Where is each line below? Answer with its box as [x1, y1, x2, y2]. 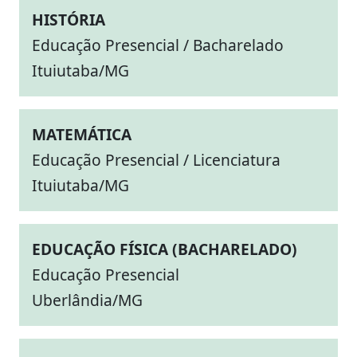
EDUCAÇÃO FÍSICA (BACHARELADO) [32, 238, 297, 260]
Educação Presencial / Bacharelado [32, 34, 284, 56]
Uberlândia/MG [32, 289, 143, 311]
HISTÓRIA [32, 9, 105, 30]
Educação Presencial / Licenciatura [32, 149, 280, 171]
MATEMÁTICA [32, 124, 131, 145]
